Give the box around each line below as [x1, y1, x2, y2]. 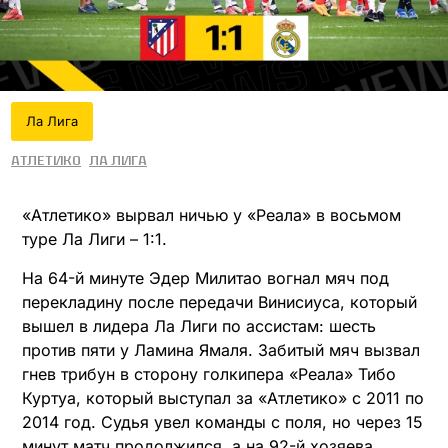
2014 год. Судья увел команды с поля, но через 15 [22, 411, 423, 432]
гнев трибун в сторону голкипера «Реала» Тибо [22, 363, 396, 384]
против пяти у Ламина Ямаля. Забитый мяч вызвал [22, 339, 420, 360]
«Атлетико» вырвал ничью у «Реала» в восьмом [22, 205, 401, 226]
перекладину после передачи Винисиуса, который [22, 291, 417, 312]
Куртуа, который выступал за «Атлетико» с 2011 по [22, 387, 424, 408]
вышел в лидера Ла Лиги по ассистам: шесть [22, 315, 376, 336]
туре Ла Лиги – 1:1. [22, 229, 167, 250]
